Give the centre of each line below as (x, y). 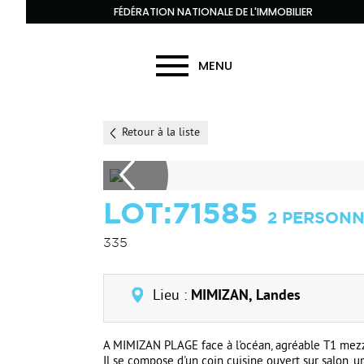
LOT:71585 (185, 212)
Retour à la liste (161, 133)
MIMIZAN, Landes (246, 296)
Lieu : (172, 296)
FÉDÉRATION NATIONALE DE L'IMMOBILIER (213, 12)
